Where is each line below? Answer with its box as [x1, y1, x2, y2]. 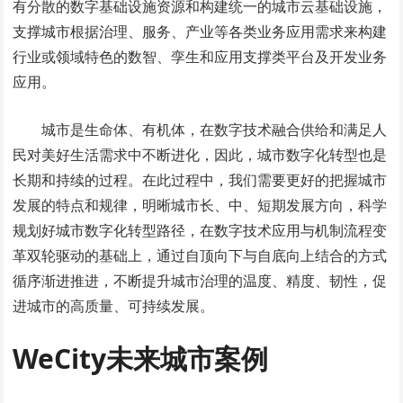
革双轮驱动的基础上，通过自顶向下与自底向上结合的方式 [13, 246, 388, 266]
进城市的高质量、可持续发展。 [13, 296, 215, 317]
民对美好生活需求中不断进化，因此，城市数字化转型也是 [13, 145, 388, 166]
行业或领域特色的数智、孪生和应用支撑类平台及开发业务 [13, 47, 388, 67]
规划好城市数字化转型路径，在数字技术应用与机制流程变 [13, 220, 388, 241]
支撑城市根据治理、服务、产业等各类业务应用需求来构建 [13, 22, 388, 42]
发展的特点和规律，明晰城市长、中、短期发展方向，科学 [13, 195, 388, 216]
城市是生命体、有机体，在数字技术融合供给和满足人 [41, 120, 388, 140]
